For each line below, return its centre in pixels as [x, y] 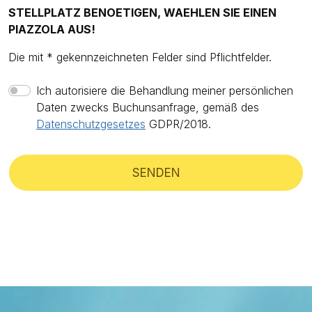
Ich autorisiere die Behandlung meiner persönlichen [165, 91]
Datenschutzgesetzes [91, 124]
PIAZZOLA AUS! [52, 29]
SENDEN [156, 173]
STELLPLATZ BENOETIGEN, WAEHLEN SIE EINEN [142, 13]
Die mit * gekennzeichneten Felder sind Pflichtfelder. [140, 57]
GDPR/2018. [178, 124]
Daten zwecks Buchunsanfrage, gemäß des [148, 107]
